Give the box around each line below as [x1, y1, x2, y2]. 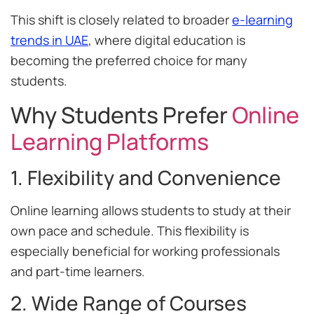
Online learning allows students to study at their [11, 201, 291, 219]
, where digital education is [88, 32, 245, 49]
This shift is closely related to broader [11, 11, 232, 29]
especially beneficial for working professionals [11, 242, 280, 259]
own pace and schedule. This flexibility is [11, 221, 249, 239]
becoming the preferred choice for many [11, 52, 247, 69]
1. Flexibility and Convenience [11, 163, 281, 191]
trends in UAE [11, 32, 88, 49]
